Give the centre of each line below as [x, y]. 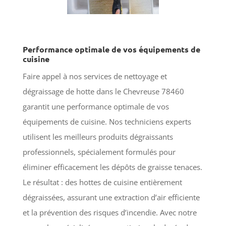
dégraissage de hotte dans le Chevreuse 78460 [103, 91]
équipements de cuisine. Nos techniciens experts [107, 121]
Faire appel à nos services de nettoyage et [95, 76]
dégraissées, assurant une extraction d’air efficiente [111, 197]
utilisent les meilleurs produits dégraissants [98, 136]
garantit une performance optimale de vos [96, 106]
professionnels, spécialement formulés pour [99, 152]
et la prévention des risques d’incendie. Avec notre [109, 212]
